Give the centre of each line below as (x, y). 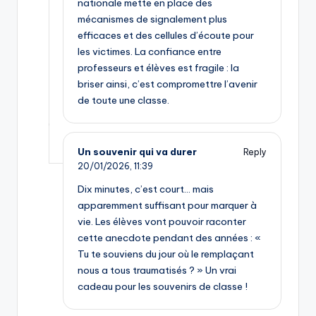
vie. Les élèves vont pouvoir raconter (162, 222)
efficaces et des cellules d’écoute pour (166, 36)
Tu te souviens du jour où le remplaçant (166, 254)
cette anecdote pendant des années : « (169, 238)
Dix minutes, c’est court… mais (146, 189)
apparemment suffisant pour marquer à (167, 206)
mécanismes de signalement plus (152, 19)
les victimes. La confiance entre (150, 52)
